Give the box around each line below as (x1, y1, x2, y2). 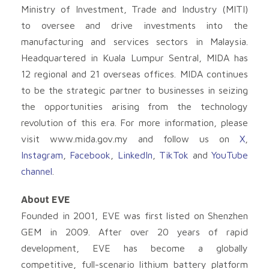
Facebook (70, 149, 111, 160)
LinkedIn (117, 149, 153, 160)
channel (21, 165, 52, 177)
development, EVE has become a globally (21, 242, 248, 253)
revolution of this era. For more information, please (21, 116, 248, 128)
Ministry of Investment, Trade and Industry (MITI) (21, 3, 248, 14)
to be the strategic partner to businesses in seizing (21, 84, 248, 95)
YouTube (211, 149, 249, 160)
